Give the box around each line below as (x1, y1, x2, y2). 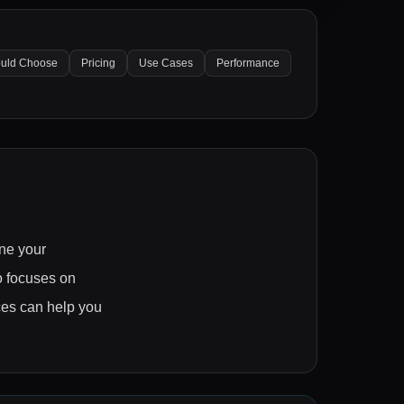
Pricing (81, 57, 115, 69)
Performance (216, 57, 280, 69)
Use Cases (139, 57, 193, 69)
